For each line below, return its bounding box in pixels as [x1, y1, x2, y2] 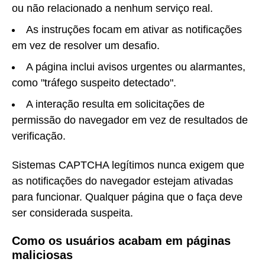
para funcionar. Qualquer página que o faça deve [12, 190, 243, 203]
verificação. [12, 130, 66, 143]
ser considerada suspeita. [12, 206, 133, 219]
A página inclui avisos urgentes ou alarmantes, [26, 61, 245, 73]
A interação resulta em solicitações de [26, 98, 205, 111]
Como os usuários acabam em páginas [12, 234, 231, 248]
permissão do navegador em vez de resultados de [12, 114, 248, 127]
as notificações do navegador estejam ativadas [12, 174, 233, 187]
